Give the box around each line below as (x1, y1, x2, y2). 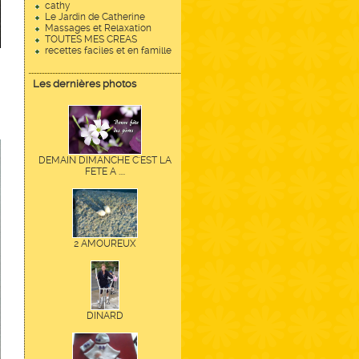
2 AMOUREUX (74, 238, 136, 249)
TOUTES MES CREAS (45, 34, 137, 45)
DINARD (87, 310, 123, 321)
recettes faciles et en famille (45, 45, 171, 56)
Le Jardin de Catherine (45, 11, 145, 22)
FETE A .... (85, 166, 125, 177)
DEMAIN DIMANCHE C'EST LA (38, 155, 171, 166)
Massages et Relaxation (45, 22, 151, 34)
